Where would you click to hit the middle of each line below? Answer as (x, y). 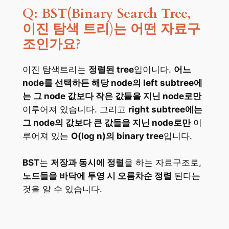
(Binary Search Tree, (129, 14)
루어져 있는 (47, 136)
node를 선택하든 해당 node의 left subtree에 (112, 83)
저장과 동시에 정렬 (87, 162)
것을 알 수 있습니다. (62, 189)
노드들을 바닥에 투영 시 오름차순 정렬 (97, 176)
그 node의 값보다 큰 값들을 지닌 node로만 (106, 122)
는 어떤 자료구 (157, 29)
